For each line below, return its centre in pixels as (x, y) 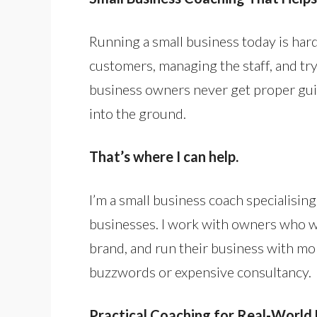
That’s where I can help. (164, 156)
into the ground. (138, 113)
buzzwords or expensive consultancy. (200, 272)
